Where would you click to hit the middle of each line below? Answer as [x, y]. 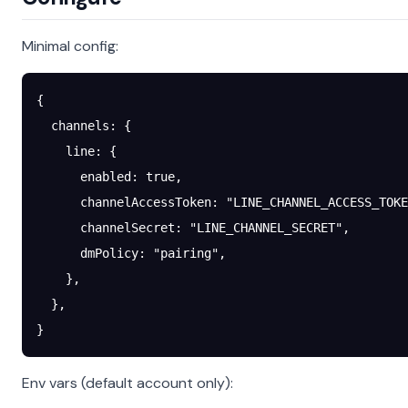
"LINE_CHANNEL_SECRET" [266, 228]
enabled [84, 177]
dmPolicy [87, 253]
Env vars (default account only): [127, 383]
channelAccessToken [124, 202]
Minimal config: [70, 46]
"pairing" [186, 253]
